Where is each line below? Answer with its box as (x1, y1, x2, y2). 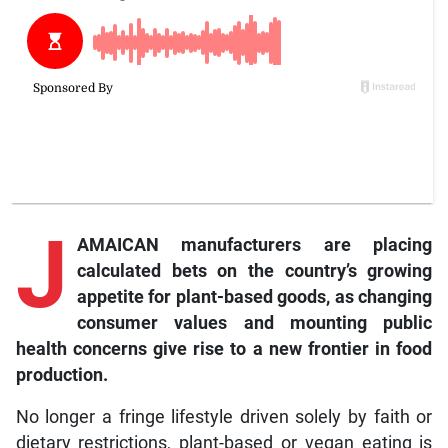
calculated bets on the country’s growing (76, 260, 433, 281)
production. (15, 364, 108, 385)
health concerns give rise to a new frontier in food (15, 338, 433, 359)
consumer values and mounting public (76, 312, 433, 333)
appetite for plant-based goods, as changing (76, 286, 433, 307)
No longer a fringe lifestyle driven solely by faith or (15, 406, 433, 427)
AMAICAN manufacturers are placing (76, 234, 433, 255)
